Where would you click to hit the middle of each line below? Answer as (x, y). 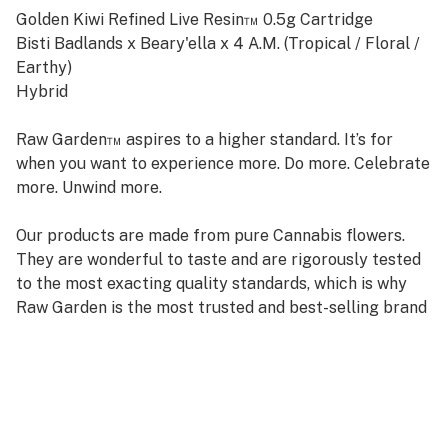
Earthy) (44, 67)
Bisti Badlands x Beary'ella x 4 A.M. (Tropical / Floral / (218, 43)
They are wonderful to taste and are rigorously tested (218, 259)
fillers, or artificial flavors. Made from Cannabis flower (219, 427)
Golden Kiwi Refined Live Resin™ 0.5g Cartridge (194, 19)
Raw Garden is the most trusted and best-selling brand (221, 307)
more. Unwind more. (89, 187)
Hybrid (42, 91)
